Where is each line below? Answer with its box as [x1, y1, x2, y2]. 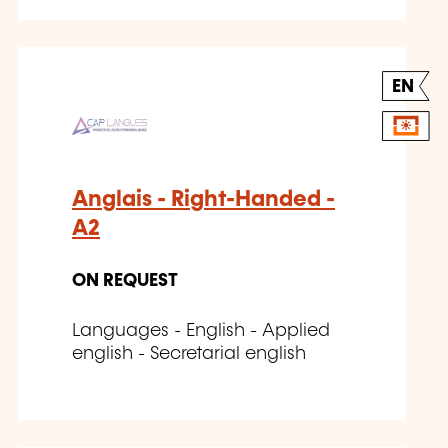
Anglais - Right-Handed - [72, 187, 335, 211]
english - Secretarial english [72, 344, 306, 363]
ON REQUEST [72, 271, 178, 290]
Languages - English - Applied [72, 321, 330, 340]
